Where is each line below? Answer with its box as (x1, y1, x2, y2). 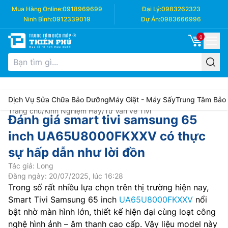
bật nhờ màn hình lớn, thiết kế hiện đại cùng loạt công (8, 207, 216, 217)
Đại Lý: (141, 5, 161, 13)
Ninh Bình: (23, 15, 52, 23)
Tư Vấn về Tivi (104, 106, 151, 115)
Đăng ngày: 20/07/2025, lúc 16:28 (8, 172, 123, 180)
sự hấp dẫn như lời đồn (8, 145, 145, 160)
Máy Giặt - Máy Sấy (109, 95, 176, 104)
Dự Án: (141, 15, 160, 23)
